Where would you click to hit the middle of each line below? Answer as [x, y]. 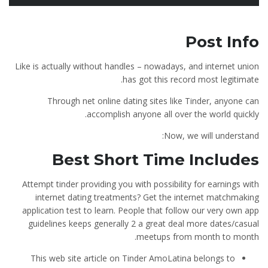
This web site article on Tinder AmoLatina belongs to [133, 258]
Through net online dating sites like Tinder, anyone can [153, 101]
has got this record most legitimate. [191, 79]
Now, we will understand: [211, 135]
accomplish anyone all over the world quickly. [173, 114]
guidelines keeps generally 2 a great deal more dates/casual [144, 223]
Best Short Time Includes [156, 160]
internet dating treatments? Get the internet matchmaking [147, 197]
